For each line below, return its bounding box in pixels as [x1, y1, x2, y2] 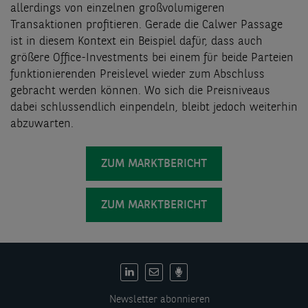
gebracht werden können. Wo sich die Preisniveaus [10, 85, 270, 97]
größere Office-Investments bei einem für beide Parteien [10, 52, 294, 64]
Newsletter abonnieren [109, 294, 210, 305]
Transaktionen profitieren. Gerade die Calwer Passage [10, 19, 283, 31]
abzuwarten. [10, 118, 74, 130]
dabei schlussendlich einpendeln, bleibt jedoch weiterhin [10, 101, 298, 113]
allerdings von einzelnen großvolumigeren [10, 2, 225, 14]
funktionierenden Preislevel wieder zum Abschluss [10, 68, 265, 80]
